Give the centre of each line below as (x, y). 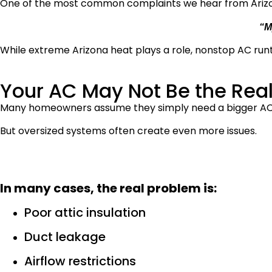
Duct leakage (65, 237)
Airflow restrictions (80, 261)
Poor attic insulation (85, 213)
